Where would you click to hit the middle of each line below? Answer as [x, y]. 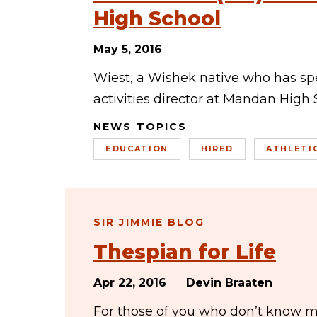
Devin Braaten [229, 283]
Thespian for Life [185, 252]
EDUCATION [137, 149]
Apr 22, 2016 [130, 283]
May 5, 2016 [128, 49]
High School [157, 18]
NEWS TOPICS [140, 127]
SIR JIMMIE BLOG [149, 222]
